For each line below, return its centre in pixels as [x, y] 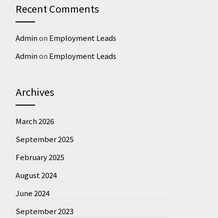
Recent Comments [57, 8]
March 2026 [35, 121]
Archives [35, 91]
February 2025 [40, 157]
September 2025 [44, 139]
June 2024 [32, 193]
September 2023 [44, 211]
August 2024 [36, 175]
